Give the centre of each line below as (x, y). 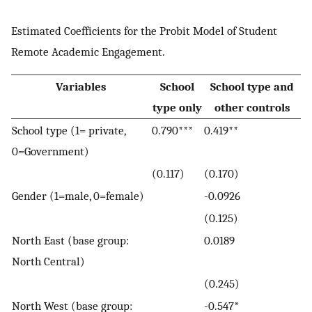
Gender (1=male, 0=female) (78, 195)
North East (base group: (70, 240)
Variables (81, 86)
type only (177, 107)
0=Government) (50, 151)
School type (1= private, (69, 130)
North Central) (48, 261)
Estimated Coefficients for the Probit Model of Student (144, 31)
